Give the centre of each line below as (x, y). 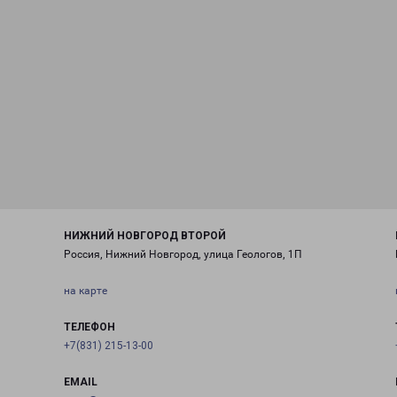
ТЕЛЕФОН (89, 327)
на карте (85, 291)
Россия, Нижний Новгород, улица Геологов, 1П (183, 254)
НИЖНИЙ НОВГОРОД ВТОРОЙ (144, 236)
